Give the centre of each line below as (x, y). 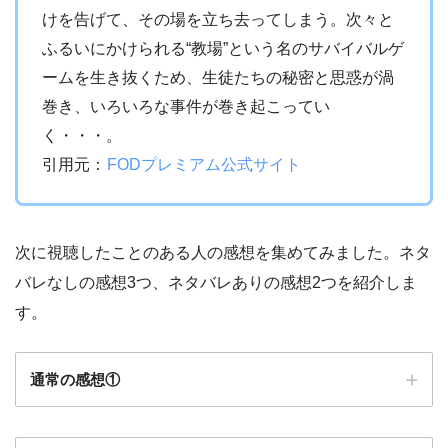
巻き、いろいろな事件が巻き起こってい (186, 106)
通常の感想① (75, 379)
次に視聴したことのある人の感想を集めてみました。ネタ (223, 252)
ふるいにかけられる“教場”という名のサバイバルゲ (223, 48)
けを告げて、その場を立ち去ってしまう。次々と (218, 19)
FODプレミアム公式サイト (204, 164)
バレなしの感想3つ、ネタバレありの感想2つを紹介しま (216, 282)
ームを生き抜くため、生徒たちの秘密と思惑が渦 (218, 77)
